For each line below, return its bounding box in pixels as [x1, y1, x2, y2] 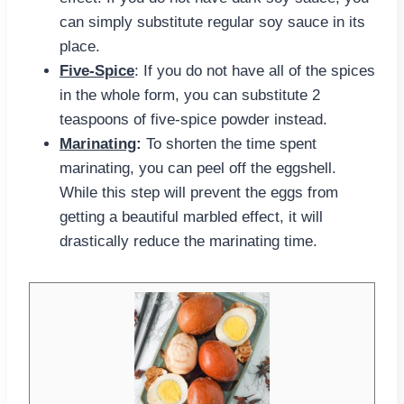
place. [60, 38, 105, 56]
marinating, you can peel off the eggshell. [60, 160, 336, 178]
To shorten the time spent [146, 135, 317, 153]
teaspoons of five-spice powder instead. [60, 111, 332, 129]
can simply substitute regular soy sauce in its [60, 14, 365, 32]
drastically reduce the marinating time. [60, 233, 326, 251]
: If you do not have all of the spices [134, 62, 375, 80]
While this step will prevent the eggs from [60, 184, 338, 202]
